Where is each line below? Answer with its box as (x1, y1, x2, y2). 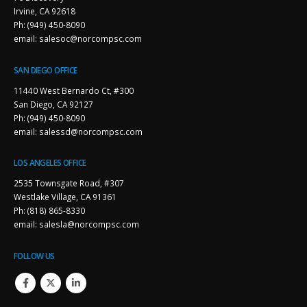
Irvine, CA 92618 (14, 5, 75, 16)
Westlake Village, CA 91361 (14, 191, 116, 203)
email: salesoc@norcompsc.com (14, 32, 142, 44)
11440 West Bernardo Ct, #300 (14, 84, 134, 96)
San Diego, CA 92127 (14, 98, 93, 110)
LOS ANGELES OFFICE (14, 157, 86, 169)
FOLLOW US (14, 250, 55, 262)
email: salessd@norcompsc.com (14, 125, 143, 137)
